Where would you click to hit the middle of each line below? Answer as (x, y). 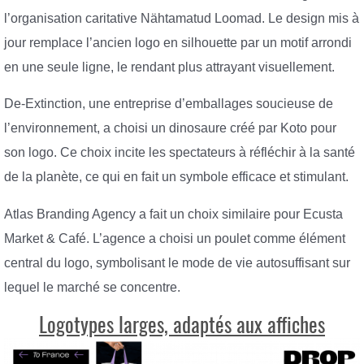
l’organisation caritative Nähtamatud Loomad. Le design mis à (182, 18)
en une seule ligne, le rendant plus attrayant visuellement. (169, 67)
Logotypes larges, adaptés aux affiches (182, 325)
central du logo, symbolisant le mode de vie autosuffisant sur (177, 262)
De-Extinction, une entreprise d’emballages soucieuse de (169, 104)
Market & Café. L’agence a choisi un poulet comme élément (175, 238)
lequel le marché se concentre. (92, 287)
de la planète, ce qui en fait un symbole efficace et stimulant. (176, 177)
